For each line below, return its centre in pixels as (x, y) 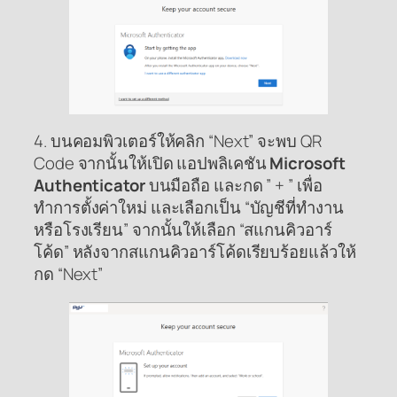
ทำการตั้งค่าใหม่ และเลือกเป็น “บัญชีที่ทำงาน (189, 208)
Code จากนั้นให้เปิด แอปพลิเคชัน (152, 163)
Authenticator (90, 186)
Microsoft (307, 163)
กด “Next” (69, 274)
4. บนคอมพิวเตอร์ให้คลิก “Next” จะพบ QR (178, 141)
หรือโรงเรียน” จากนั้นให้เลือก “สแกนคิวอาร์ (183, 230)
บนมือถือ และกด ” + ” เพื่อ (234, 186)
